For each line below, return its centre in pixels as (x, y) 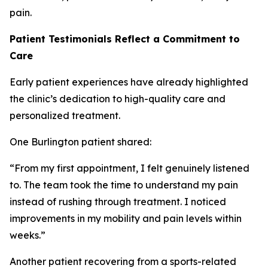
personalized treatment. (65, 115)
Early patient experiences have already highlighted (129, 82)
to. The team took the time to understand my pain (124, 185)
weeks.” (28, 235)
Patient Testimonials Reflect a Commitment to (125, 39)
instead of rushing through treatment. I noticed (118, 202)
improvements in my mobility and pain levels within (126, 218)
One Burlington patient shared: (80, 142)
